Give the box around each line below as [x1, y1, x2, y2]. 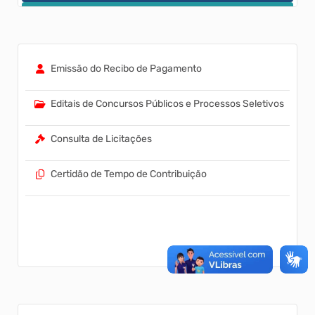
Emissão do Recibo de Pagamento [51, 63, 202, 75]
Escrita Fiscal [39, 84, 98, 96]
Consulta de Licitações [51, 133, 152, 146]
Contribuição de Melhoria [43, 13, 154, 26]
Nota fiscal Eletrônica [39, 49, 134, 61]
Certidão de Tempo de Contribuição [51, 168, 207, 181]
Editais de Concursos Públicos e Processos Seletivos [51, 98, 284, 110]
